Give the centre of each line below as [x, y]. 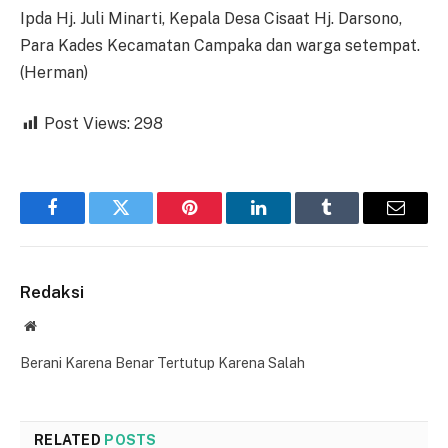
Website [57, 325]
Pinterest [220, 222]
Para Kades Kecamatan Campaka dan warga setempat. [220, 45]
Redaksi [52, 292]
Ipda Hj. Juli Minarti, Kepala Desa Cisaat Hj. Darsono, [211, 18]
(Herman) [54, 72]
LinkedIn [289, 222]
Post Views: [87, 124]
